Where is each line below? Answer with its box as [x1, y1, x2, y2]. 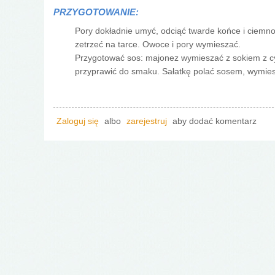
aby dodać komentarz [170, 116, 257, 126]
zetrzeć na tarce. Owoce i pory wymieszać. [75, 39, 241, 49]
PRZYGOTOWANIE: [53, 6, 141, 17]
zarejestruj [126, 116, 167, 126]
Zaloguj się [56, 116, 99, 126]
